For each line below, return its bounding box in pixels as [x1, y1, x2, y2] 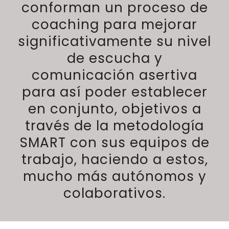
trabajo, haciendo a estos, [21, 150, 208, 169]
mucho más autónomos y [22, 167, 207, 186]
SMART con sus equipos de [19, 133, 210, 152]
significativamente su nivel [18, 32, 211, 51]
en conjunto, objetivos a [28, 99, 201, 118]
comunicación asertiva [32, 65, 197, 84]
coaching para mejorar [32, 15, 197, 34]
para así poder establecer [21, 82, 208, 101]
